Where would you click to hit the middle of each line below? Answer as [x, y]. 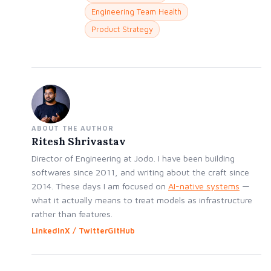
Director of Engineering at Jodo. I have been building [133, 158]
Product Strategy [122, 29]
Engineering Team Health [136, 12]
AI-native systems [204, 186]
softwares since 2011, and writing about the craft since [140, 172]
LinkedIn [48, 231]
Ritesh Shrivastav [79, 142]
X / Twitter [86, 231]
